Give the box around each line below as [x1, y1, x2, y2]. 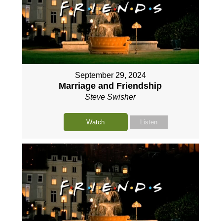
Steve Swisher [85, 93, 136, 102]
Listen [140, 118, 158, 126]
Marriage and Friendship [59, 81, 162, 91]
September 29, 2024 [74, 71, 146, 80]
